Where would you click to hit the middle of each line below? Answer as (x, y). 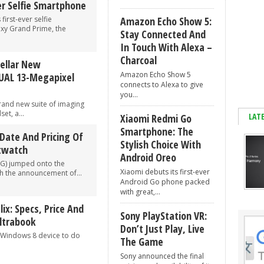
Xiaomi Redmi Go (156, 118)
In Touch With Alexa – (166, 47)
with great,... (140, 192)
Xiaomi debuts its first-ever (165, 172)
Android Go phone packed (165, 182)
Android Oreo (148, 157)
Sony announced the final (162, 256)
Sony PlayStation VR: (164, 216)
